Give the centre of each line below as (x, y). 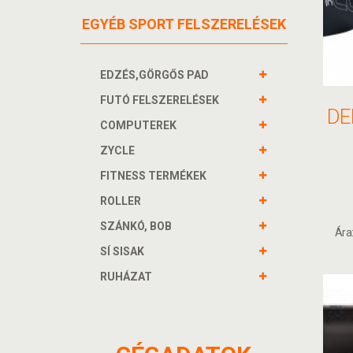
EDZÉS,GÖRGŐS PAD (154, 75)
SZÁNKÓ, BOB (136, 226)
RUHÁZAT (126, 277)
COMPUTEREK (138, 125)
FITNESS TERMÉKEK (153, 176)
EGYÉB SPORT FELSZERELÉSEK (184, 24)
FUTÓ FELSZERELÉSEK (160, 100)
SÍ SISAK (122, 251)
